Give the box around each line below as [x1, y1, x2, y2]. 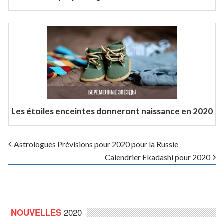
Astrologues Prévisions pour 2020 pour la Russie [14, 139, 179, 149]
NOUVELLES [11, 206, 64, 218]
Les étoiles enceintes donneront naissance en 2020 [11, 105, 213, 116]
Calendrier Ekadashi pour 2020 [105, 152, 211, 162]
